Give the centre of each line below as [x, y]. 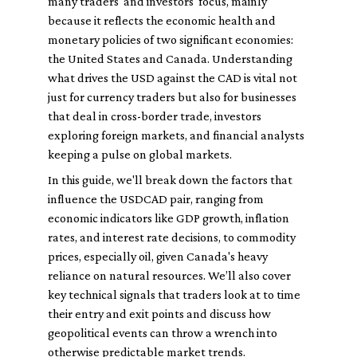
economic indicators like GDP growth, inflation [169, 218]
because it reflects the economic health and [162, 20]
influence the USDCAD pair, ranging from [156, 199]
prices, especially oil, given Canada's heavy [158, 256]
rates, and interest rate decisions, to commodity [172, 237]
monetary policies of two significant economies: [171, 39]
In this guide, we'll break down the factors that [170, 180]
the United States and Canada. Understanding [170, 59]
